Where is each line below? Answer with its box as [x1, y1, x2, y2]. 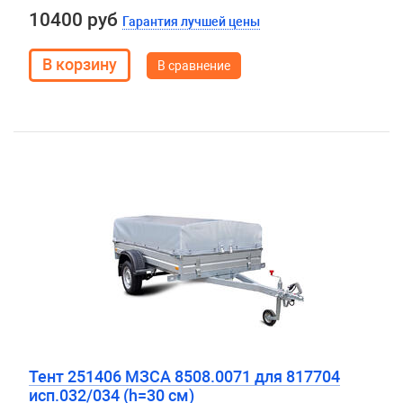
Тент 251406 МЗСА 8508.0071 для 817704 [28, 367, 340, 386]
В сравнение [157, 58, 230, 73]
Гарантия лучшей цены [121, 14, 260, 29]
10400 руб [28, 9, 122, 31]
